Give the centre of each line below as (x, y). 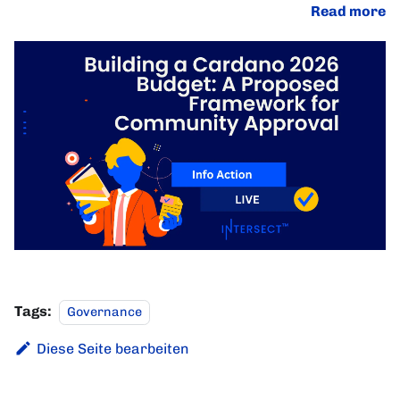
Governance (104, 312)
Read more (348, 12)
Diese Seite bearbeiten (112, 349)
